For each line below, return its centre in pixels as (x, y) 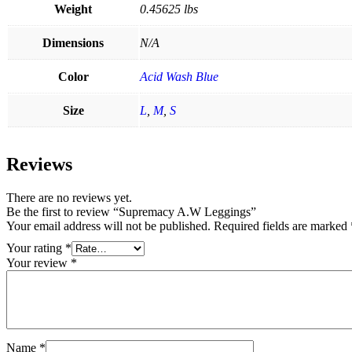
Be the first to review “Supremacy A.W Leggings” (131, 211)
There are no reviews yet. (69, 197)
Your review (38, 262)
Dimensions (73, 43)
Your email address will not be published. (108, 225)
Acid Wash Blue (179, 77)
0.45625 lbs (169, 9)
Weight (73, 9)
